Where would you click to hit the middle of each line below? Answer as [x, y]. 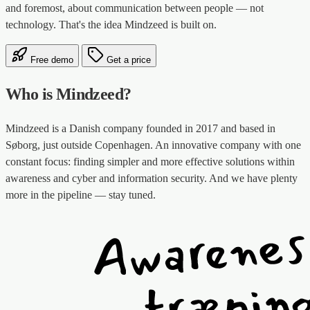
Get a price [127, 60]
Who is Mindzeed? [69, 94]
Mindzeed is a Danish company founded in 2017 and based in [140, 128]
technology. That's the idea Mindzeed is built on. [111, 24]
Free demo [51, 60]
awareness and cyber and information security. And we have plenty [152, 178]
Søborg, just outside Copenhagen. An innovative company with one [153, 145]
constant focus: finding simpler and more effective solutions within [150, 161]
